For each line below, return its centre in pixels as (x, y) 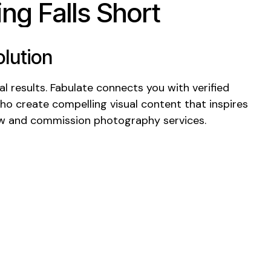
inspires (229, 104)
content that (174, 104)
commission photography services (117, 120)
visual (124, 104)
